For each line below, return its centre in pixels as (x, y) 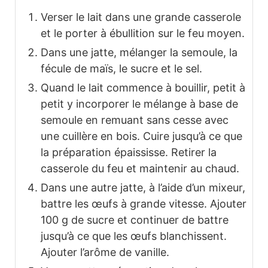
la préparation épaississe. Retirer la (129, 153)
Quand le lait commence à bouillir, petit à (143, 88)
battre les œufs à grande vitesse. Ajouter (144, 204)
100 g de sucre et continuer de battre (135, 220)
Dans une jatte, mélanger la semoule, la (139, 53)
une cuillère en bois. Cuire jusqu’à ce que (141, 136)
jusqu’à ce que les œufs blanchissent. (134, 236)
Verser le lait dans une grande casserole (141, 17)
